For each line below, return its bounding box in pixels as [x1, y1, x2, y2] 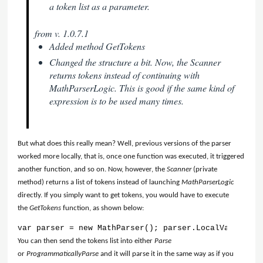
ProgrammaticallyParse [26, 250, 99, 258]
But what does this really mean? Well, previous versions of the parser [18, 140, 232, 148]
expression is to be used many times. [49, 95, 184, 107]
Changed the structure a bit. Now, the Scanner [49, 56, 221, 69]
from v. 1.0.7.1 [35, 27, 89, 40]
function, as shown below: [63, 204, 144, 213]
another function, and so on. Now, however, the [18, 166, 167, 174]
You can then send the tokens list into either [18, 237, 155, 245]
